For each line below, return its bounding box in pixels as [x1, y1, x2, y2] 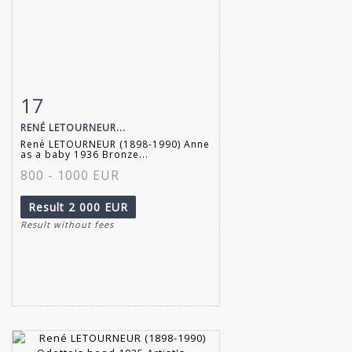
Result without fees [20, 218, 114, 230]
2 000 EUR [68, 199, 128, 214]
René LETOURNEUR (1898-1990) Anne [20, 137, 210, 151]
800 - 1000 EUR [20, 166, 119, 184]
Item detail [39, 94, 101, 109]
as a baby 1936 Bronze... [20, 147, 148, 161]
